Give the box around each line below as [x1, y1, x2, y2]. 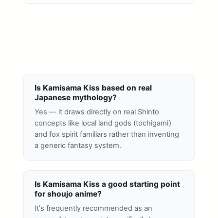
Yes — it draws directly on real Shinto [35, 107, 159, 116]
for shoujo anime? [35, 189, 102, 199]
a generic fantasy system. [35, 141, 121, 150]
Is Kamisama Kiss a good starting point [35, 179, 180, 189]
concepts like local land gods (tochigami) [35, 118, 171, 127]
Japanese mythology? [35, 92, 117, 102]
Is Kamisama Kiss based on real [35, 83, 152, 92]
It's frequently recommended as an [35, 203, 152, 213]
